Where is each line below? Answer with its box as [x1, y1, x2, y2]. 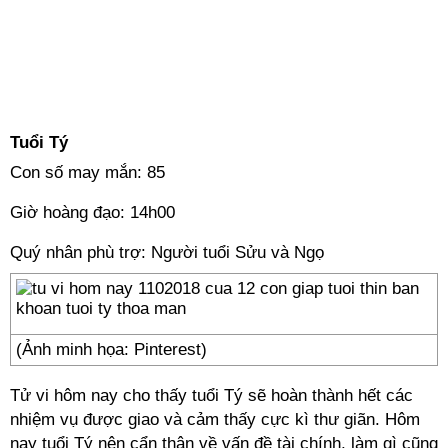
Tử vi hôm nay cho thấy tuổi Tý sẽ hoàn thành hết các [10, 386, 413, 405]
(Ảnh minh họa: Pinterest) [16, 340, 207, 359]
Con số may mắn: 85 [10, 163, 165, 182]
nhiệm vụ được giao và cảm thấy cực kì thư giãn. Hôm [10, 410, 420, 429]
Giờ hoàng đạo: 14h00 [10, 203, 175, 222]
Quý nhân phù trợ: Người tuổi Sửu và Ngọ [10, 243, 324, 262]
